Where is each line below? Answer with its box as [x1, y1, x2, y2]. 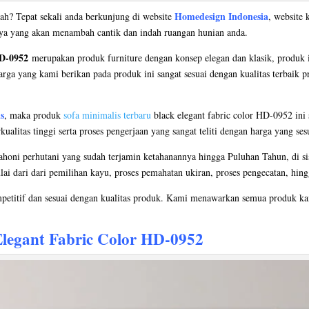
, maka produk [4, 108, 63, 121]
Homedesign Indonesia [175, 8, 268, 23]
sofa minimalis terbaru [63, 108, 151, 121]
